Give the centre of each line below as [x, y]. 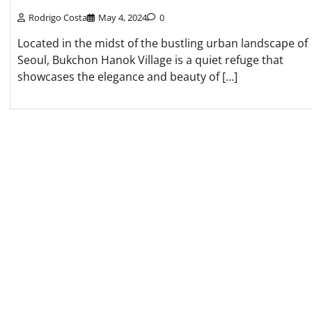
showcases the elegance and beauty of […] [127, 76]
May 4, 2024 [123, 17]
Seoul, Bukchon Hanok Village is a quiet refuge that [150, 60]
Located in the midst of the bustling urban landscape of [163, 43]
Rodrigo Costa [58, 17]
